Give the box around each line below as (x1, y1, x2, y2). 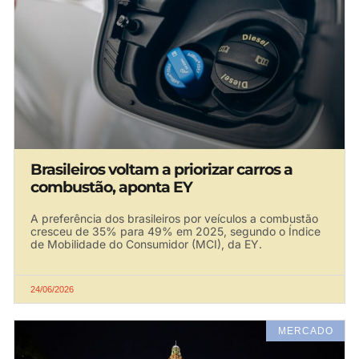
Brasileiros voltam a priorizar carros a (30, 159, 292, 179)
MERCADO (277, 325, 333, 337)
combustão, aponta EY (30, 177, 192, 196)
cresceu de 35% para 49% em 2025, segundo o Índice (30, 224, 321, 238)
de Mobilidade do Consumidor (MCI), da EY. (30, 236, 262, 251)
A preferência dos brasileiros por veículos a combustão (30, 211, 318, 225)
